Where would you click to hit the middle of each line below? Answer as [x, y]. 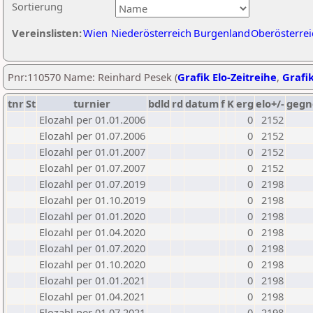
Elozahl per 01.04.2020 [92, 232]
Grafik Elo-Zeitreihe [227, 77]
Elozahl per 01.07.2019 [92, 184]
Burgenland [222, 33]
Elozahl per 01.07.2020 [92, 248]
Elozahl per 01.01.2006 [92, 119]
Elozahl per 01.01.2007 [92, 152]
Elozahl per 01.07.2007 [92, 168]
